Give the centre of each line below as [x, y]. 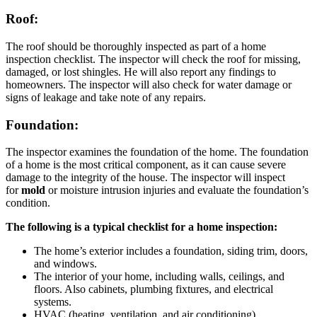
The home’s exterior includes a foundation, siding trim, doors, [171, 251]
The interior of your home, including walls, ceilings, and [159, 277]
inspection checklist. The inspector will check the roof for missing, [153, 59]
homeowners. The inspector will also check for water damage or [149, 84]
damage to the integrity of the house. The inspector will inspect [145, 178]
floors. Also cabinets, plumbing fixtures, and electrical [154, 289]
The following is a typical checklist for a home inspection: [142, 227]
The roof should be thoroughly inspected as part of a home [136, 46]
